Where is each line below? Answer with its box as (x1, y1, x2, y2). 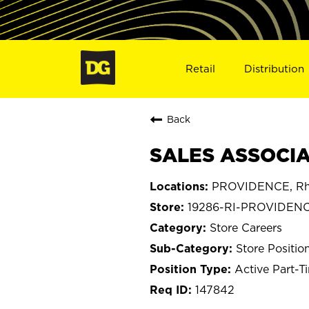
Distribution (244, 62, 305, 74)
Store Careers (210, 221, 282, 234)
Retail (185, 62, 215, 74)
